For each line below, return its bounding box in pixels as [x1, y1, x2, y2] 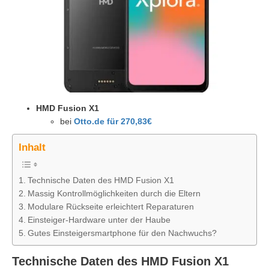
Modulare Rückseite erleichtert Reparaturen [27, 201, 194, 211]
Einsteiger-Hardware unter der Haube [27, 214, 171, 225]
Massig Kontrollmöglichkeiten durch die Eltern [27, 188, 201, 198]
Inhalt [19, 142, 46, 154]
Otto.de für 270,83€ [74, 116, 152, 127]
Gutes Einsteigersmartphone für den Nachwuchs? [27, 228, 217, 238]
